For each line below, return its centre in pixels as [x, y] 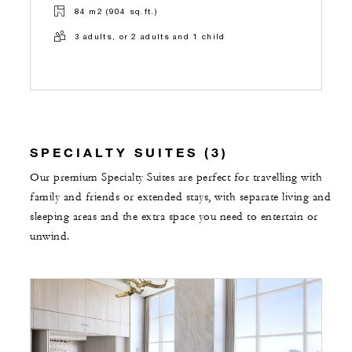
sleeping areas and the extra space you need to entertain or [174, 216]
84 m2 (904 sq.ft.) [115, 11]
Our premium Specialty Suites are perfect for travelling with [176, 177]
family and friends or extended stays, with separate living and [180, 197]
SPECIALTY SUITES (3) [129, 152]
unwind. [50, 236]
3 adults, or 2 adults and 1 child [150, 37]
